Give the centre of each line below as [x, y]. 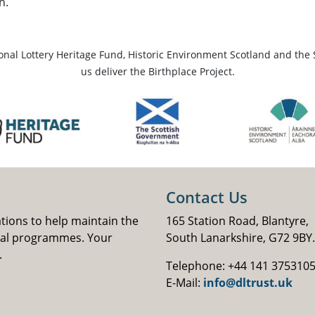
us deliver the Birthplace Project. [157, 72]
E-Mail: [185, 282]
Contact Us [207, 197]
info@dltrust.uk [248, 282]
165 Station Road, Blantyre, [237, 220]
